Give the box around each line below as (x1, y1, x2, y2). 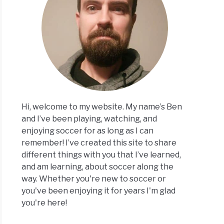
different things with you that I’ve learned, (21, 150, 181, 160)
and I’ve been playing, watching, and (21, 114, 157, 124)
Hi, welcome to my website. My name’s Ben (21, 102, 182, 112)
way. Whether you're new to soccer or (21, 174, 166, 184)
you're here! (21, 198, 67, 208)
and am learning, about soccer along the (21, 162, 174, 172)
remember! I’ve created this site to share (21, 138, 177, 148)
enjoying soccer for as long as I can (21, 126, 154, 136)
